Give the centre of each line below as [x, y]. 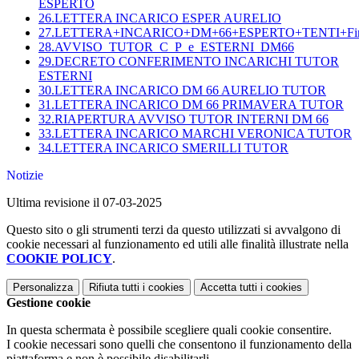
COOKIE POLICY [59, 259]
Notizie [25, 175]
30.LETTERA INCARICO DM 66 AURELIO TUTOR [182, 91]
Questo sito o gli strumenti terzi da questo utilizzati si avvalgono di [173, 230]
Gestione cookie [48, 303]
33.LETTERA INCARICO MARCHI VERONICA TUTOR [195, 134]
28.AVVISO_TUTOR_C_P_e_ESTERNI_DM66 [166, 47]
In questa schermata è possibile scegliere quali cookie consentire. [169, 330]
